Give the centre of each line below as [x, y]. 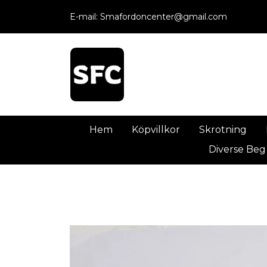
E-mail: [85, 17]
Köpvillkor [156, 130]
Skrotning [223, 130]
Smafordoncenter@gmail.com [164, 17]
